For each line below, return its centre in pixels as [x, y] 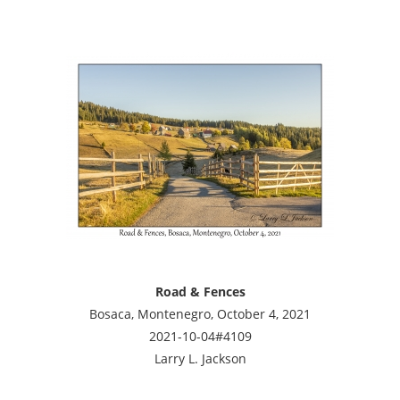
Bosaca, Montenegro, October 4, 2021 [200, 313]
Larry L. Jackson [200, 358]
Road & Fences [200, 291]
